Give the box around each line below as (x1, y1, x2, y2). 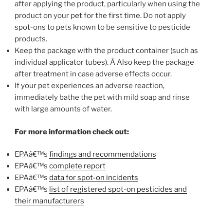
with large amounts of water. (15, 105, 112, 114)
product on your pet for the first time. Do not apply (15, 11, 186, 20)
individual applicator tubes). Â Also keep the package (15, 58, 194, 67)
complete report (49, 162, 106, 171)
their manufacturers (15, 197, 84, 206)
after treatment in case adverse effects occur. (15, 70, 172, 79)
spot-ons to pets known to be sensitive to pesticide (15, 23, 190, 32)
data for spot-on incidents (49, 173, 138, 182)
